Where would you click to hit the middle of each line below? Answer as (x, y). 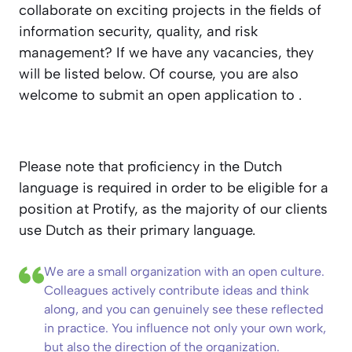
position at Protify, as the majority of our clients (173, 209)
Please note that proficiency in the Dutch (150, 167)
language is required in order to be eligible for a (174, 188)
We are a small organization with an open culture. (184, 271)
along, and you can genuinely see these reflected (184, 309)
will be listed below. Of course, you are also (159, 74)
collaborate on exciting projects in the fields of (170, 10)
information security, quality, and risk (138, 31)
